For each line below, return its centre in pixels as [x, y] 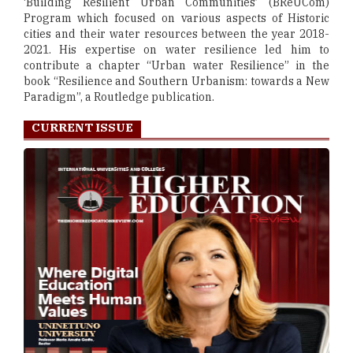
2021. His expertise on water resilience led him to [176, 50]
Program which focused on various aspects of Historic [176, 19]
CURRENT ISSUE [82, 128]
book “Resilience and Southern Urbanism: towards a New [176, 82]
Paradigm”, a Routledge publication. [119, 97]
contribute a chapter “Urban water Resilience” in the [176, 66]
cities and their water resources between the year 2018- [176, 34]
